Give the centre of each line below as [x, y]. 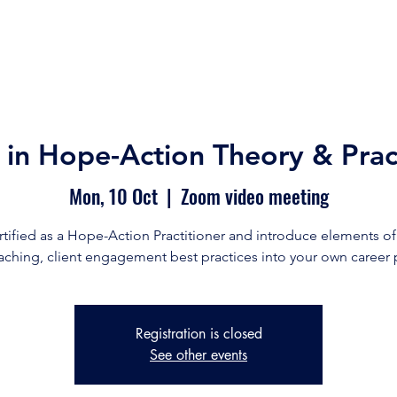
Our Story [114, 41]
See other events [198, 354]
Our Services [219, 41]
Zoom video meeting [254, 195]
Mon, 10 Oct [113, 195]
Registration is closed [198, 333]
